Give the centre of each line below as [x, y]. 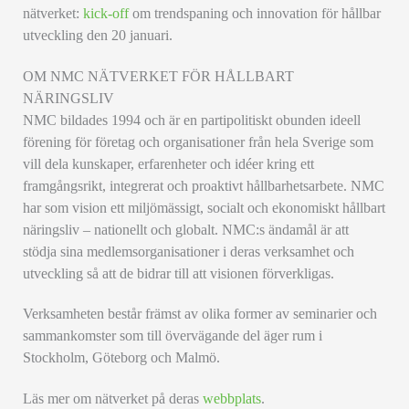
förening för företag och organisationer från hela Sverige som [199, 142]
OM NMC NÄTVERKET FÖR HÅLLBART [159, 76]
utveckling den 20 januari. [98, 36]
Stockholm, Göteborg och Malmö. [122, 358]
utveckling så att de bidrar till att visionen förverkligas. [179, 273]
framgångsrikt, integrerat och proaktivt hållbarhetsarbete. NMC [204, 185]
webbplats [232, 398]
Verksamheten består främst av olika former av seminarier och [200, 314]
